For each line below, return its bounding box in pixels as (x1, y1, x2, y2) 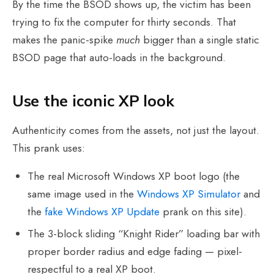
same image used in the (28, 186, 138, 202)
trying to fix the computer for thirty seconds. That (12, 13, 236, 30)
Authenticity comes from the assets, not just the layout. (12, 122, 259, 138)
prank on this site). (160, 204, 247, 220)
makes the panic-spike (12, 31, 116, 48)
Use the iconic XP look (12, 91, 174, 111)
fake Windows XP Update (45, 204, 160, 220)
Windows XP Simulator (137, 186, 241, 202)
